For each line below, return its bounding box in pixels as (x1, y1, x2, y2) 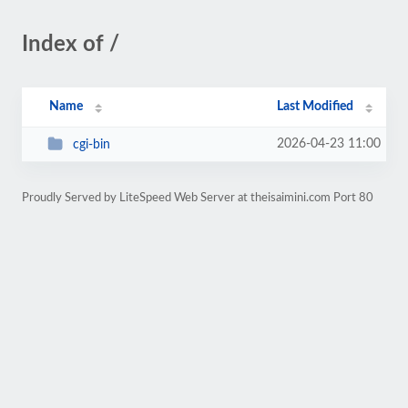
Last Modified (277, 100, 354, 113)
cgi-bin (72, 138, 110, 151)
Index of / (22, 34, 119, 56)
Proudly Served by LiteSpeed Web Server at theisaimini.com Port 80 (22, 192, 373, 203)
